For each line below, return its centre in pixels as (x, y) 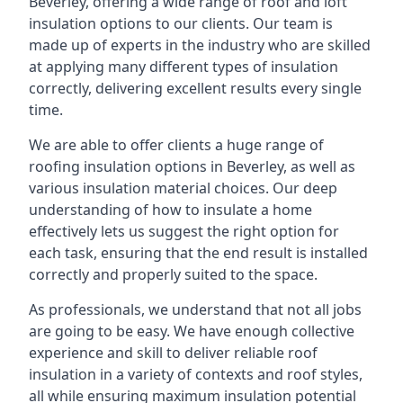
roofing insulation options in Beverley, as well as (192, 166)
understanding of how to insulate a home (170, 210)
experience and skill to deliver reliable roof (173, 353)
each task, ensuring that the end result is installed (198, 253)
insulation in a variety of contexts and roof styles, (196, 374)
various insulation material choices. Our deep (183, 188)
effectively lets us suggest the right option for (184, 231)
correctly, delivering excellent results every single (195, 88)
